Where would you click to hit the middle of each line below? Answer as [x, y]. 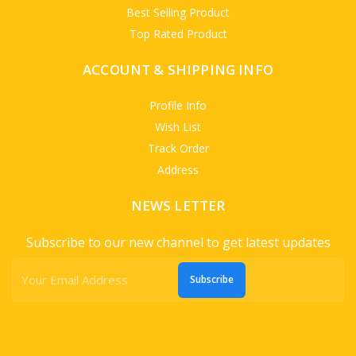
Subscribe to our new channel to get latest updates [178, 242]
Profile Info [178, 105]
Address [178, 169]
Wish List [178, 126]
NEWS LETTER [178, 205]
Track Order [178, 148]
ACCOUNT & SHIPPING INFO [178, 69]
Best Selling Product [178, 12]
